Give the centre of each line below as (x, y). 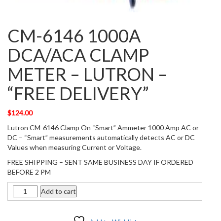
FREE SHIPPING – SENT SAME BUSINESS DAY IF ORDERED (100, 162)
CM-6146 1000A (74, 35)
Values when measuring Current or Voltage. (74, 147)
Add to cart (58, 191)
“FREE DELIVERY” (78, 93)
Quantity (26, 189)
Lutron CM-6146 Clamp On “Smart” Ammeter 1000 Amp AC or (103, 127)
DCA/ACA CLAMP (78, 55)
